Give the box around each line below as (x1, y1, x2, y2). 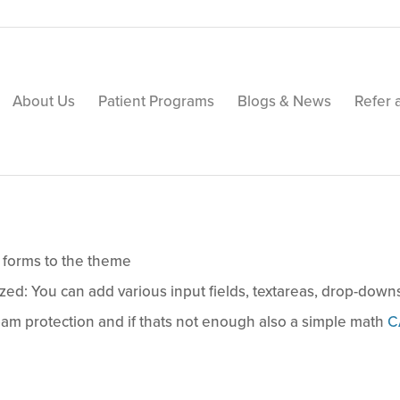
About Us (12, 92, 76, 111)
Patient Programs (98, 92, 215, 111)
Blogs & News (237, 92, 332, 111)
